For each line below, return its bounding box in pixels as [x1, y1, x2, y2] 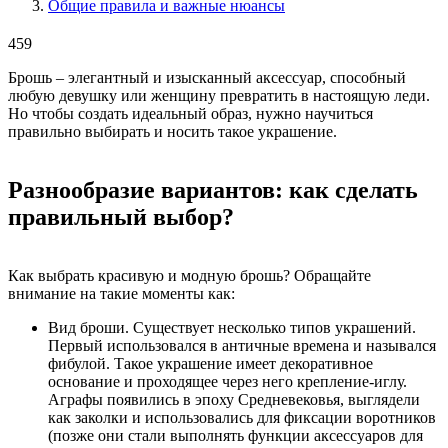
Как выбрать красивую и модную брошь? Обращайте [8, 266, 371, 284]
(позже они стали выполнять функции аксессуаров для [48, 426, 423, 444]
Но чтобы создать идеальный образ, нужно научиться [8, 104, 373, 122]
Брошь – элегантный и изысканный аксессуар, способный [8, 68, 406, 86]
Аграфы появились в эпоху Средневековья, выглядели [48, 390, 420, 408]
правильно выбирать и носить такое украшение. [8, 122, 337, 140]
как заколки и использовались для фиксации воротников [48, 408, 436, 426]
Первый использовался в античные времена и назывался [48, 336, 436, 354]
